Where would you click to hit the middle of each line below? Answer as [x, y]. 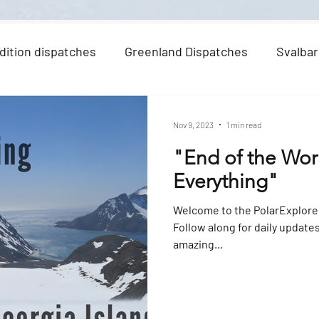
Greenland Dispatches [186, 52]
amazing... [198, 244]
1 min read [244, 124]
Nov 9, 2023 [193, 124]
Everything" [226, 181]
